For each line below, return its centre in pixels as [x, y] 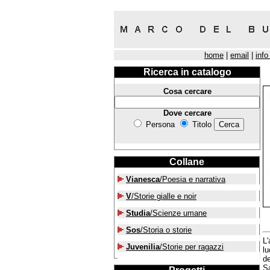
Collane [187, 162]
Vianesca [143, 179]
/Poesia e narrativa [193, 179]
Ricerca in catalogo [187, 72]
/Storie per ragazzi [192, 247]
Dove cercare [187, 113]
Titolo [202, 124]
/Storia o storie [166, 230]
